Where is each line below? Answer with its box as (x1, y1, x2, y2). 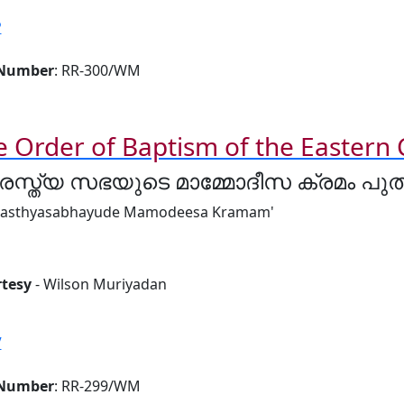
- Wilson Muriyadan (31, 273, 167, 294)
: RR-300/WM (53, 60, 141, 80)
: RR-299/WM (53, 375, 141, 396)
